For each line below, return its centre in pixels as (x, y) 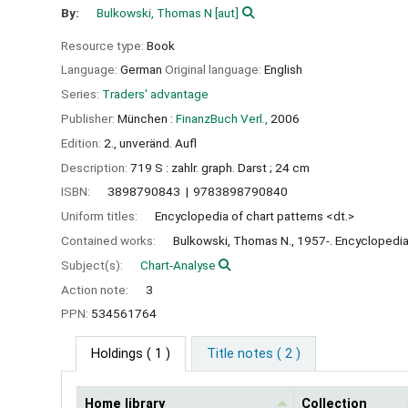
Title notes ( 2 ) (253, 354)
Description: (96, 167)
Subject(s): (93, 265)
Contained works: (110, 240)
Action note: (96, 289)
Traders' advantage (155, 94)
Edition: (82, 143)
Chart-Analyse (178, 265)
